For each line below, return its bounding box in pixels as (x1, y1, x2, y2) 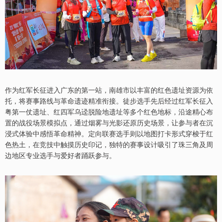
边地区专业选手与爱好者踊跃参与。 (5, 150, 116, 160)
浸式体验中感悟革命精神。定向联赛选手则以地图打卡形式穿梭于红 (5, 128, 213, 138)
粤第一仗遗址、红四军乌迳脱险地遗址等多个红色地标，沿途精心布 (5, 106, 213, 116)
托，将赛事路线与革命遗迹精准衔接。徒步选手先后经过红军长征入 (5, 95, 213, 106)
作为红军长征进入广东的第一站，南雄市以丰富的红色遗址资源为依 (5, 84, 213, 95)
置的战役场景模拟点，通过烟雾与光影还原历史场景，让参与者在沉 (5, 117, 213, 127)
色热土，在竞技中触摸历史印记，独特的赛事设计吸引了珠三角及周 (5, 139, 213, 149)
